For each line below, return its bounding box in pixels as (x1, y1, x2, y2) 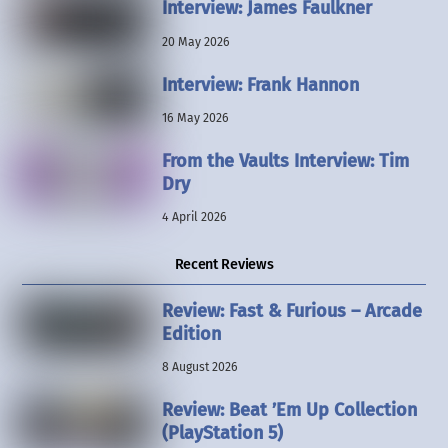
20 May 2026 (161, 34, 230, 49)
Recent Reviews (174, 256, 274, 274)
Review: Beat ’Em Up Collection (161, 399, 417, 422)
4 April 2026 (161, 210, 227, 225)
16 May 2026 (161, 110, 229, 125)
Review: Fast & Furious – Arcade (161, 299, 422, 322)
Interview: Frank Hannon (161, 73, 359, 96)
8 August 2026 (161, 359, 238, 374)
